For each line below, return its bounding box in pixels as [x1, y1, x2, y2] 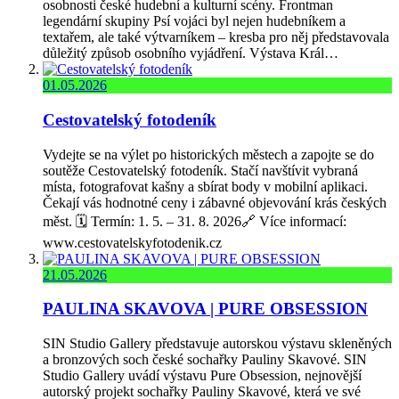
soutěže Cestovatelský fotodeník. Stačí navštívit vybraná [43, 162, 358, 178]
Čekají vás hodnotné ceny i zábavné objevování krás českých [43, 194, 387, 210]
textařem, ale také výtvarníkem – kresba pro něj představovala [43, 29, 389, 45]
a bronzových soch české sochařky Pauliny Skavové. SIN [43, 351, 367, 367]
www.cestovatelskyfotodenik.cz [43, 234, 222, 250]
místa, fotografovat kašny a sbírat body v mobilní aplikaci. [43, 178, 368, 194]
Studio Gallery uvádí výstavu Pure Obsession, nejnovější [43, 367, 362, 383]
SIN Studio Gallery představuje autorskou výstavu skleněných [43, 335, 392, 351]
